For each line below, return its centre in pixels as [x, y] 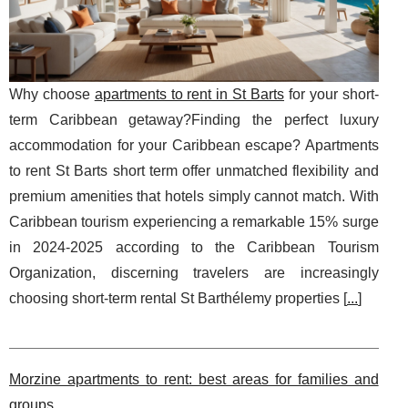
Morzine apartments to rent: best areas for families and [194, 379]
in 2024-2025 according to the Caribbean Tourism [194, 247]
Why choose [52, 94]
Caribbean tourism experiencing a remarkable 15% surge [194, 221]
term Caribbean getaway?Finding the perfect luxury [194, 119]
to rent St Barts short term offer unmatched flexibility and [194, 170]
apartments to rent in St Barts [189, 94]
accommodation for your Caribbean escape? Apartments [194, 145]
